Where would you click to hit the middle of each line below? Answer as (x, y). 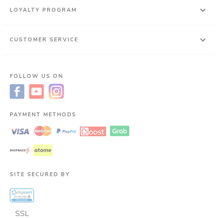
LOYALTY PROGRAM (43, 10)
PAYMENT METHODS (43, 114)
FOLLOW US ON (36, 76)
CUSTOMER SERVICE (44, 39)
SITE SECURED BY (40, 174)
